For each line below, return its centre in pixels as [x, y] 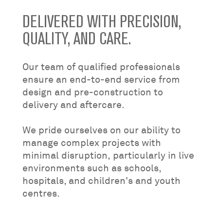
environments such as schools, [91, 168]
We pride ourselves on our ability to [101, 130]
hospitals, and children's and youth [101, 181]
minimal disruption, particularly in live [108, 155]
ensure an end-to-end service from [101, 79]
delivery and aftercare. [73, 105]
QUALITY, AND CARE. [76, 38]
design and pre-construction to [92, 92]
